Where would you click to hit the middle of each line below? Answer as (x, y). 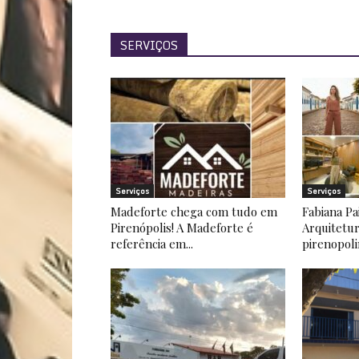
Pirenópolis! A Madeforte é (182, 228)
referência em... (152, 244)
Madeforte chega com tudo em (194, 212)
